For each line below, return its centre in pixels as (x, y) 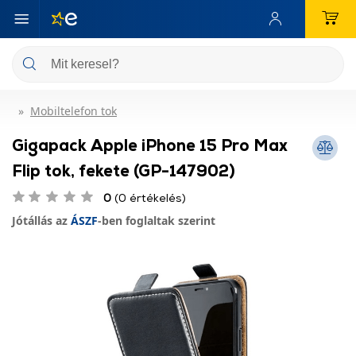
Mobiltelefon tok (74, 111)
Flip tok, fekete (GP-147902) (124, 170)
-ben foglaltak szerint (157, 221)
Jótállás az (41, 221)
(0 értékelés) (149, 197)
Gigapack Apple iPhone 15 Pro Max (150, 145)
